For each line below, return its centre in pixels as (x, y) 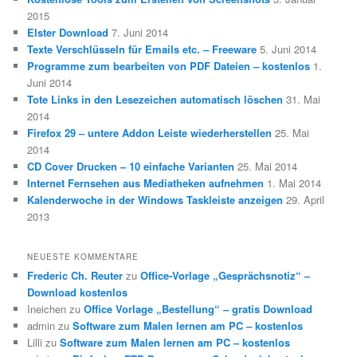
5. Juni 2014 (288, 49)
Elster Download (68, 33)
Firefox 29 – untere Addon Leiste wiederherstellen (150, 133)
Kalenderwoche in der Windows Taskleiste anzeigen (155, 200)
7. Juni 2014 (140, 33)
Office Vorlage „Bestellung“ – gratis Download (198, 308)
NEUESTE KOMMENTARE (83, 256)
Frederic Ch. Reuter (75, 275)
